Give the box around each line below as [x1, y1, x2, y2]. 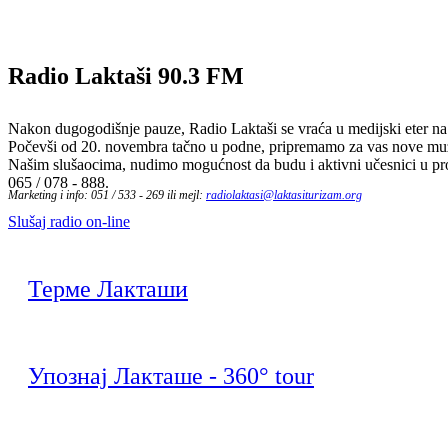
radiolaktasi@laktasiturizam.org [206, 188, 362, 203]
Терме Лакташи [28, 276, 188, 303]
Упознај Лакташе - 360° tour [28, 363, 314, 390]
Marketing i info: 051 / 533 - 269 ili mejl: [8, 188, 206, 203]
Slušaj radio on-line [8, 213, 130, 231]
